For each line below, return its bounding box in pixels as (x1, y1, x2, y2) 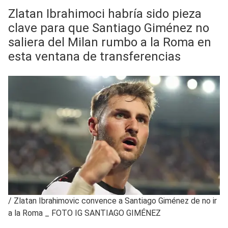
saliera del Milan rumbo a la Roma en (8, 35, 211, 49)
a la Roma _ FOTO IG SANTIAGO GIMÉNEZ (8, 208, 161, 218)
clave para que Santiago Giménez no (8, 20, 209, 35)
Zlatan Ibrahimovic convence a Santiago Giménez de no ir (14, 195, 217, 206)
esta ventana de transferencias (8, 49, 181, 64)
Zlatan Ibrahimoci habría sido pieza (8, 6, 202, 21)
